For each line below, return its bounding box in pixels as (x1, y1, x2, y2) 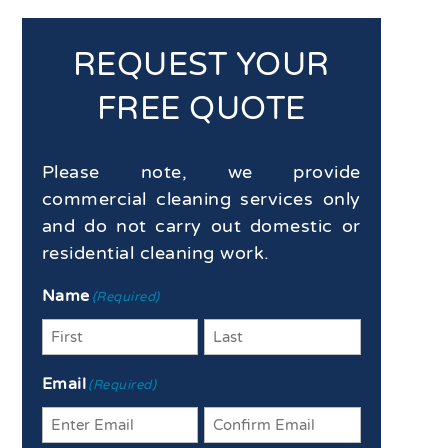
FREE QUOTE (96, 90, 306, 129)
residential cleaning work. (41, 242, 270, 265)
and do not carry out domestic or (41, 215, 361, 238)
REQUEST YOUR (72, 46, 330, 85)
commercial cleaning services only (41, 188, 361, 211)
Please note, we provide (41, 161, 361, 184)
